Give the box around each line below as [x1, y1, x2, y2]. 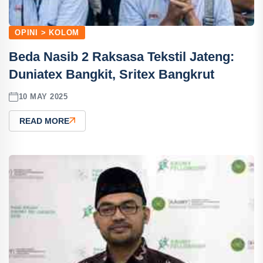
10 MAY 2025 [18, 92, 68, 102]
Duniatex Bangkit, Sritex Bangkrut [9, 66, 214, 82]
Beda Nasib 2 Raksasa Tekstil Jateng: [9, 49, 234, 64]
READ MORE [19, 116, 69, 126]
